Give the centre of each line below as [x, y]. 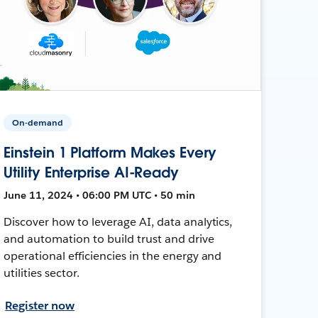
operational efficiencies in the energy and [113, 256]
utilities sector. [42, 273]
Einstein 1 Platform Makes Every [110, 152]
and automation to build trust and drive [109, 238]
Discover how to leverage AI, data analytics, [118, 221]
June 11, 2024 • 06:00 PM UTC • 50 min [100, 195]
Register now [40, 305]
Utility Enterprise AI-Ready [92, 172]
